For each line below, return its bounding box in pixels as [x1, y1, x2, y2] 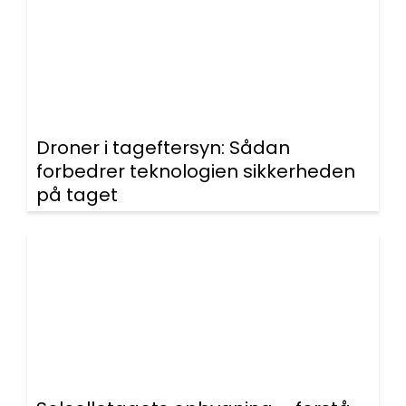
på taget [36, 182, 118, 208]
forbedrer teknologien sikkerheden [36, 159, 355, 184]
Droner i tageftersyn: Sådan [36, 135, 290, 160]
